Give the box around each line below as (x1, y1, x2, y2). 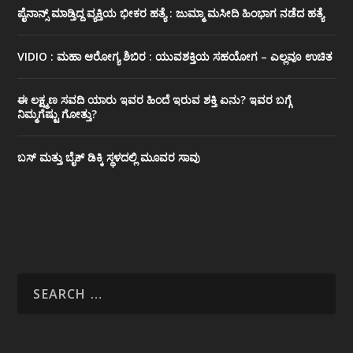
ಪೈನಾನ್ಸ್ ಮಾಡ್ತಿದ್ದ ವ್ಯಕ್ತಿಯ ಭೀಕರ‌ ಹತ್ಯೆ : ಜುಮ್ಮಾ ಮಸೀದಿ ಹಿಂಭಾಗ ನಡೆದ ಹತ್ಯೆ (17, 6, 325, 21)
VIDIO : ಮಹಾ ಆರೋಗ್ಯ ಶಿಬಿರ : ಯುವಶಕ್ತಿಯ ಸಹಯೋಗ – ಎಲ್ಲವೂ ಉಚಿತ (17, 49, 333, 65)
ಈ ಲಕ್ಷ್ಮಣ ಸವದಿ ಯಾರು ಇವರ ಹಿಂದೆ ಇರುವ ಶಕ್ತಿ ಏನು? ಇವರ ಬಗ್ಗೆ (17, 92, 292, 108)
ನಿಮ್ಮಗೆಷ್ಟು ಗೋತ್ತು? (17, 106, 98, 122)
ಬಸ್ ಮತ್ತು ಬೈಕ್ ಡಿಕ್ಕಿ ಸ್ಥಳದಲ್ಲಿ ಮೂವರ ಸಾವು (17, 150, 201, 165)
